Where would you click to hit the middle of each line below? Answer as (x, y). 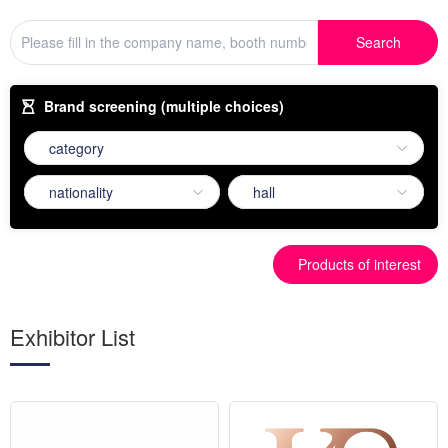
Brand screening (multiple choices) (164, 106)
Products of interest (359, 263)
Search (378, 41)
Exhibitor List (72, 336)
